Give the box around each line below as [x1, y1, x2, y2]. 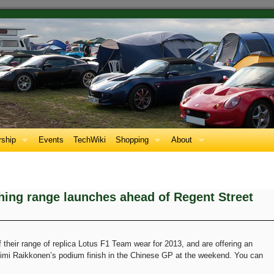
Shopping [116, 135, 149, 144]
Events [39, 135, 64, 144]
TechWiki [73, 135, 106, 144]
